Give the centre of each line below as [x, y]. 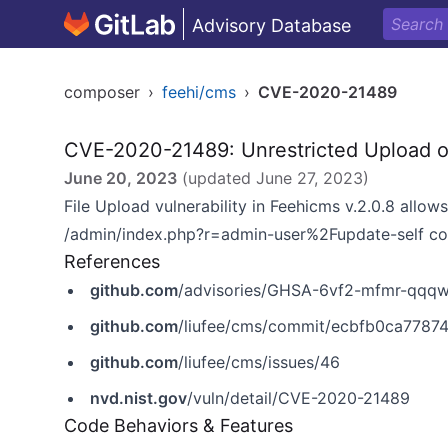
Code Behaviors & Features [178, 425]
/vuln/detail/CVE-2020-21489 [298, 398]
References [112, 261]
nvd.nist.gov [138, 398]
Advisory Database [271, 25]
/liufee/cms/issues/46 [259, 362]
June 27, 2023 [309, 178]
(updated [216, 178]
